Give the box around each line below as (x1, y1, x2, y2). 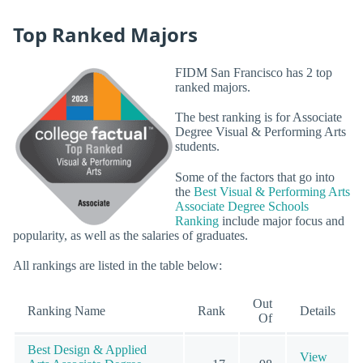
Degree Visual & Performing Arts (175, 125, 346, 139)
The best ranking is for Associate (175, 110, 342, 125)
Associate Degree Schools (175, 199, 309, 213)
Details (300, 304, 335, 318)
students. (175, 139, 220, 154)
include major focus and (219, 213, 344, 228)
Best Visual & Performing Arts (194, 184, 350, 199)
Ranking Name (28, 304, 105, 318)
